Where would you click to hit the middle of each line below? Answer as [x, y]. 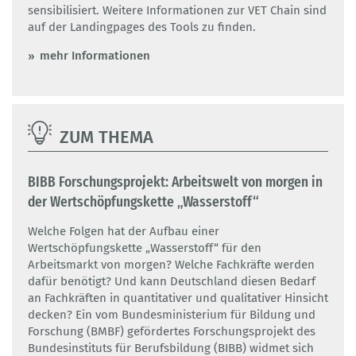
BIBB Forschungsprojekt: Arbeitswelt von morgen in [175, 181]
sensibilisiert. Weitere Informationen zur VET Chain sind [177, 10]
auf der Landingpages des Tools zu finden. [142, 27]
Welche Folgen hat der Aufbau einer [124, 231]
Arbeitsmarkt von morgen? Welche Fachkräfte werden [171, 264]
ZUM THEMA [106, 137]
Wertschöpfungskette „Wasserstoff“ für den [145, 248]
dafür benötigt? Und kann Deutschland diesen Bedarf [172, 281]
